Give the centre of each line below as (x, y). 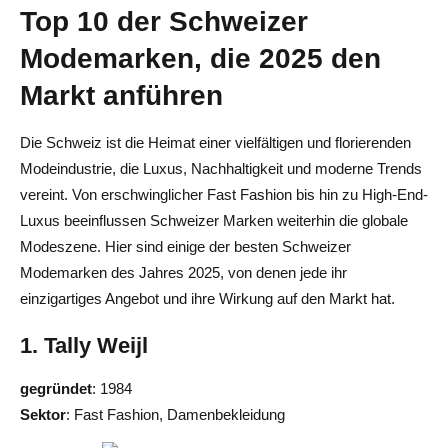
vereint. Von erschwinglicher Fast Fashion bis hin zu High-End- (224, 194)
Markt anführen (121, 94)
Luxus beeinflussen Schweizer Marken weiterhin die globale (214, 220)
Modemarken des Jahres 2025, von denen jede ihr (183, 272)
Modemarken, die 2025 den (200, 57)
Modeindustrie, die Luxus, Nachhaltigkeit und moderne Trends (221, 168)
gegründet (56, 388)
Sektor (43, 414)
